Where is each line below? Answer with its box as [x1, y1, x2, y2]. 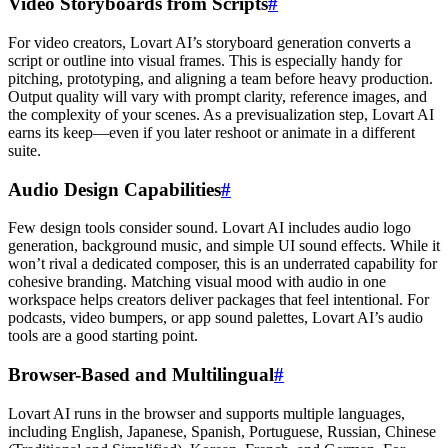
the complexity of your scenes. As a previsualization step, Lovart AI [8, 106, 434, 124]
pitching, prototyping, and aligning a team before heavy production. [8, 70, 433, 88]
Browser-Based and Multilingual [8, 364, 274, 386]
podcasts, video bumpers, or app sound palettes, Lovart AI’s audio [8, 309, 423, 327]
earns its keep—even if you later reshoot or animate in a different [8, 124, 415, 142]
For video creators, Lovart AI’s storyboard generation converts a [8, 34, 411, 52]
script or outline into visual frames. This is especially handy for [8, 52, 402, 70]
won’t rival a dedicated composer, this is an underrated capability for [8, 255, 437, 273]
